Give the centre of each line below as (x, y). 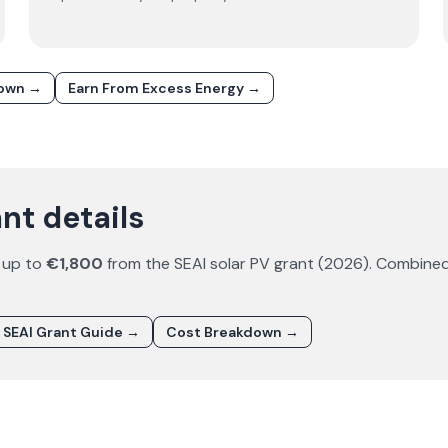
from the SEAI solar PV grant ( (213, 263)
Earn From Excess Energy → (164, 88)
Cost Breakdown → (232, 332)
